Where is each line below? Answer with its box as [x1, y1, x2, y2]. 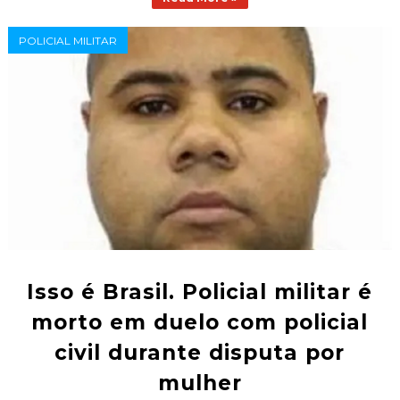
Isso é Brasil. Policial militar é [27, 279, 373, 305]
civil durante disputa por [54, 340, 346, 366]
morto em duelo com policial [31, 310, 369, 336]
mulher [157, 371, 242, 396]
